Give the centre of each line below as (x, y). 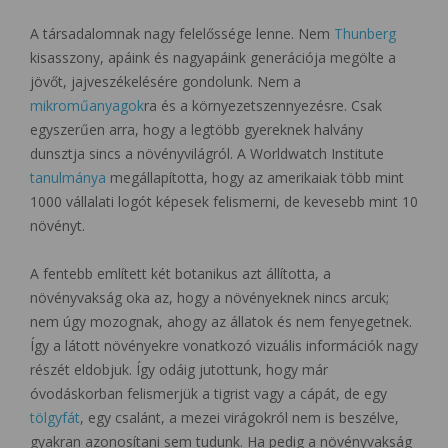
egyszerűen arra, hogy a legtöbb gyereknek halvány (196, 129)
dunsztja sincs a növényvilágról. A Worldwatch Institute (207, 153)
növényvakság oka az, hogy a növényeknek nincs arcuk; (209, 297)
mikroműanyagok (87, 105)
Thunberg (365, 33)
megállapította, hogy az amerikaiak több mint (255, 177)
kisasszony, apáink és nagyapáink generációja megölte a (213, 57)
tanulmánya (68, 177)
